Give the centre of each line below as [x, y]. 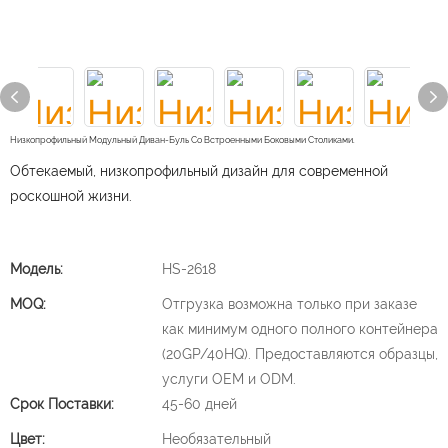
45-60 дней [199, 404]
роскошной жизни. [71, 196]
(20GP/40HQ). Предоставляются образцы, [300, 354]
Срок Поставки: [62, 404]
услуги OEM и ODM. [229, 379]
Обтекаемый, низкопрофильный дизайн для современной [199, 171]
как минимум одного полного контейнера [300, 329]
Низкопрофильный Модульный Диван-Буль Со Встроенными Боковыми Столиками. [182, 140]
